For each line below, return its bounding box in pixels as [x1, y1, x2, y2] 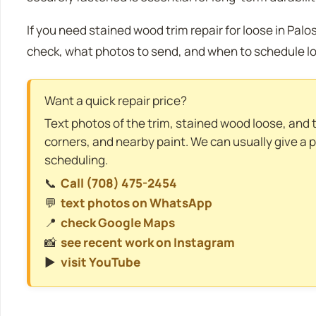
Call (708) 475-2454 [60, 175, 177, 192]
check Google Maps [60, 214, 175, 231]
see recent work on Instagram [60, 234, 235, 251]
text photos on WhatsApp [60, 195, 212, 212]
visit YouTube [60, 254, 140, 271]
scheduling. [44, 152, 108, 169]
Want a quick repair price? [44, 92, 187, 109]
